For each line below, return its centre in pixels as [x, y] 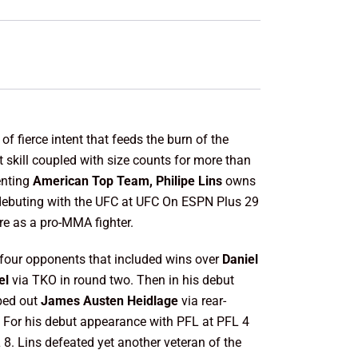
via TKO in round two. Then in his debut [123, 280]
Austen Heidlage [133, 301]
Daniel [241, 259]
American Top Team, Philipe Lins [129, 181]
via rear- [204, 301]
